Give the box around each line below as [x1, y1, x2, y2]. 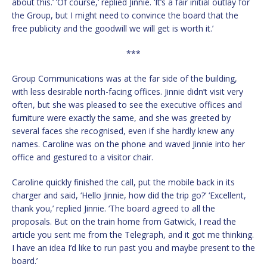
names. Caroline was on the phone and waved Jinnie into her [12, 138, 245, 150]
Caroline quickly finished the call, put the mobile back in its [12, 176, 235, 188]
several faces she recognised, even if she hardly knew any [12, 125, 234, 137]
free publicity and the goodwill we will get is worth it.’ [12, 23, 213, 35]
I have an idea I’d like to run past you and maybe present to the [12, 242, 255, 254]
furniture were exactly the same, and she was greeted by [12, 112, 231, 124]
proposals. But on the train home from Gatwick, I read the [12, 216, 236, 228]
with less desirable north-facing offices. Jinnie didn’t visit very [12, 86, 243, 98]
